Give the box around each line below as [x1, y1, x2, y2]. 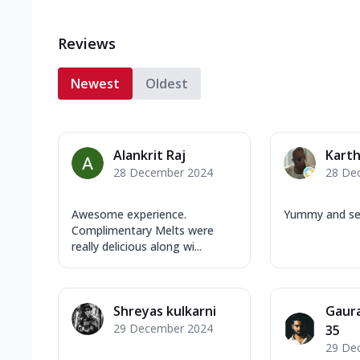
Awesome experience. [72, 206, 186, 222]
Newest [71, 74, 120, 92]
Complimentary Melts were [72, 222, 214, 238]
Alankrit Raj [113, 145, 186, 164]
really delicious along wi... [72, 238, 202, 254]
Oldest [145, 74, 188, 92]
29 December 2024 [113, 320, 213, 336]
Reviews [58, 33, 116, 53]
